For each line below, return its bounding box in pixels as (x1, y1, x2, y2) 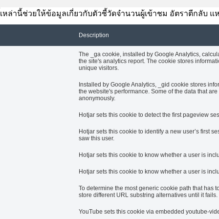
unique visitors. (79, 64, 119, 71)
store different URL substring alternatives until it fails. (79, 191, 218, 198)
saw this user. (79, 134, 114, 142)
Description (79, 31, 109, 39)
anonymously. (79, 94, 115, 102)
